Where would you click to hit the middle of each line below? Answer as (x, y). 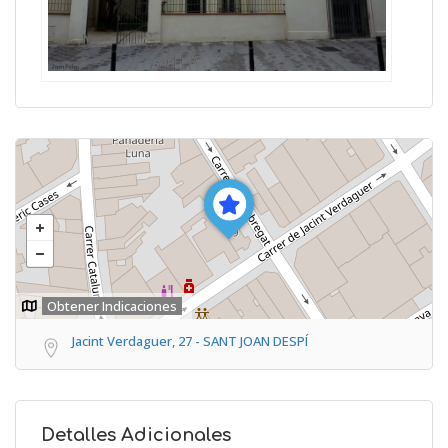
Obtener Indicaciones (112, 305)
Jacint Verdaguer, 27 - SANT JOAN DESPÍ (190, 340)
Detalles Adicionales (136, 434)
